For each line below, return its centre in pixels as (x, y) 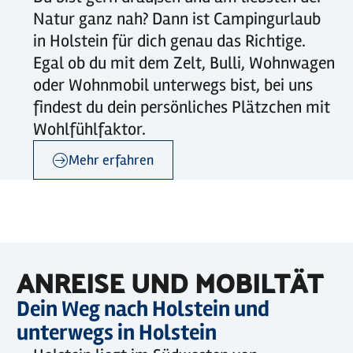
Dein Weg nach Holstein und (143, 309)
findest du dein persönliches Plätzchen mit (182, 107)
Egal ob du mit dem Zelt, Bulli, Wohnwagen (184, 63)
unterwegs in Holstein (117, 333)
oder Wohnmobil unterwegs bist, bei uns (173, 85)
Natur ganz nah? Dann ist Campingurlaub (177, 19)
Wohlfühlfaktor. (89, 129)
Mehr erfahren (111, 160)
